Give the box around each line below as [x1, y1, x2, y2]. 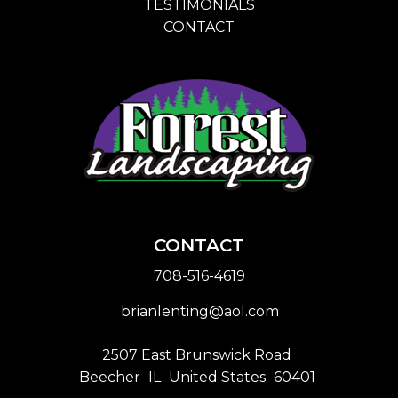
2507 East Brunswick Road [102, 346, 291, 363]
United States [168, 368, 266, 386]
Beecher [78, 368, 140, 386]
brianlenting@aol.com [120, 302, 279, 320]
